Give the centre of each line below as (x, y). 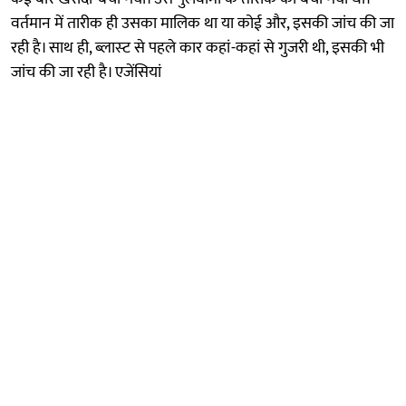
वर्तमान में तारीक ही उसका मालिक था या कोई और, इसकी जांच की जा (203, 23)
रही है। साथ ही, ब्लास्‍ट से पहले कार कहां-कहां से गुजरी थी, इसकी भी (198, 48)
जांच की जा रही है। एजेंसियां (86, 72)
